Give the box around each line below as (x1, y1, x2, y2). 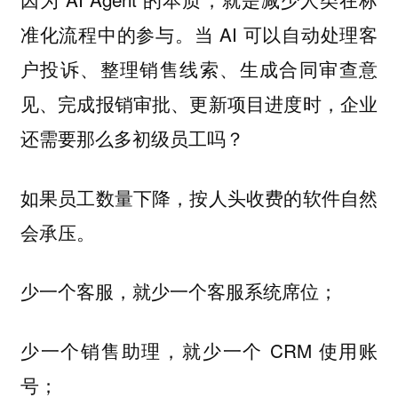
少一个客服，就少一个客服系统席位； (20, 277, 338, 305)
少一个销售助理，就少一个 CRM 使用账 (20, 336, 378, 363)
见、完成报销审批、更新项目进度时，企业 (20, 90, 378, 117)
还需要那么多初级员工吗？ (20, 124, 244, 152)
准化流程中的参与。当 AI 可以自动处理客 (20, 20, 378, 48)
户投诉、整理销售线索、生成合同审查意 (20, 55, 378, 83)
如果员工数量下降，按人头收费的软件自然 (20, 183, 378, 211)
